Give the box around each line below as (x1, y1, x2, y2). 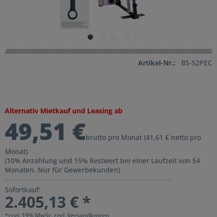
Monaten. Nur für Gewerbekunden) (5, 165, 120, 174)
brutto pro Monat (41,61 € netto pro (86, 132, 201, 142)
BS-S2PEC (181, 58, 212, 67)
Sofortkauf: (5, 185, 41, 194)
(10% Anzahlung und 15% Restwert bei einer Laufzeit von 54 (5, 155, 200, 165)
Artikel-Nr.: (138, 58, 175, 67)
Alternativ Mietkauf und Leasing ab (5, 106, 123, 115)
